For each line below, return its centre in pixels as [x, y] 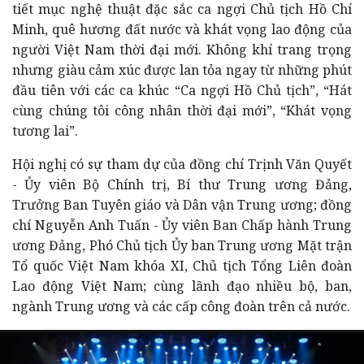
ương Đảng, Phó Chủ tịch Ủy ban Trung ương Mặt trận [182, 245]
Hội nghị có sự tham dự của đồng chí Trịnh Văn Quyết [182, 164]
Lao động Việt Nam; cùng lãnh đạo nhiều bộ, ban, [182, 286]
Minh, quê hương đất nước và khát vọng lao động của [182, 29]
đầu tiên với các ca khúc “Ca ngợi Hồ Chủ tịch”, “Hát [182, 90]
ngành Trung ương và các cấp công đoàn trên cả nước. [181, 306]
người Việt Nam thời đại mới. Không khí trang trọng [182, 49]
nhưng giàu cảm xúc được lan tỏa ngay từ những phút [182, 69]
